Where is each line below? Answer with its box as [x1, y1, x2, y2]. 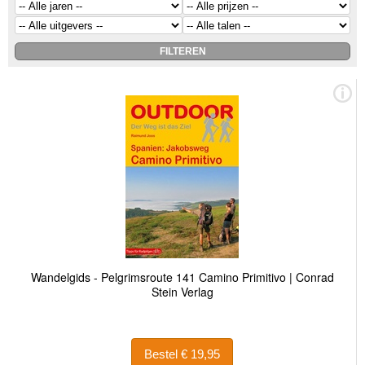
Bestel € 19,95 [181, 347, 220, 362]
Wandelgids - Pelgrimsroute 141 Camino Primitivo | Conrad [30, 269, 334, 286]
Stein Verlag [151, 284, 213, 301]
